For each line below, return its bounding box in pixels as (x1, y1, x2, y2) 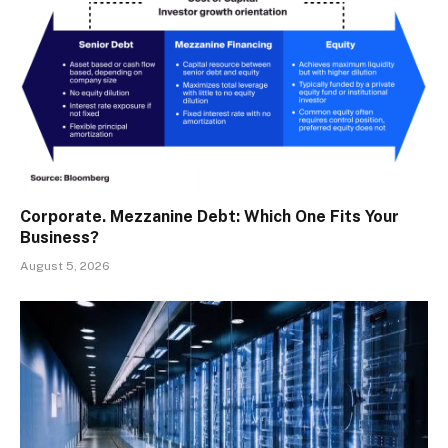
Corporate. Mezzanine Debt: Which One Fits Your (20, 207, 399, 227)
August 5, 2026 (20, 259, 110, 274)
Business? (20, 228, 99, 248)
